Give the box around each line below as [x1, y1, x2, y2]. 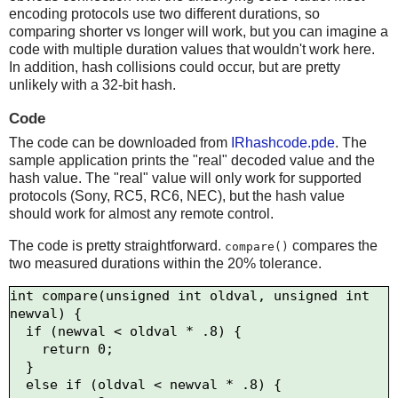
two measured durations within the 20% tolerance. [9, 255, 322, 271]
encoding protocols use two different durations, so [9, 6, 320, 22]
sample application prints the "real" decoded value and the [9, 152, 375, 168]
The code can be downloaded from [9, 134, 231, 150]
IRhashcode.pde [231, 134, 335, 150]
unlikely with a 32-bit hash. [9, 77, 176, 93]
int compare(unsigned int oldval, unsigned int [10, 288, 370, 305]
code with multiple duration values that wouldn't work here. [9, 42, 375, 58]
